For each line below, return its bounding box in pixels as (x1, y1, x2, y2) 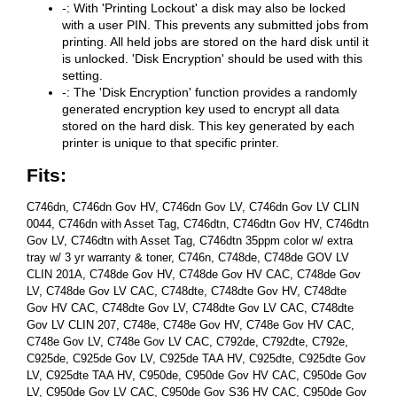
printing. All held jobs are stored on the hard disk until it (62, 35, 369, 50)
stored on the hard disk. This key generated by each (62, 119, 354, 134)
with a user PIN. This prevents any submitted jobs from (62, 18, 369, 33)
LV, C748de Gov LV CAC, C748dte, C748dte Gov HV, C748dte (27, 284, 346, 298)
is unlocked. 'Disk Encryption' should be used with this (62, 51, 362, 66)
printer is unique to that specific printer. (62, 136, 279, 151)
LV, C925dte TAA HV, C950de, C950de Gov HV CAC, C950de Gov (27, 369, 367, 382)
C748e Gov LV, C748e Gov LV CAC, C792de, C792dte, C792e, (27, 335, 348, 348)
